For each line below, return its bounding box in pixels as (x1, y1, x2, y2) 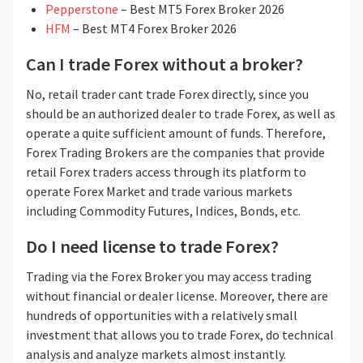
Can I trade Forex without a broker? (26, 53, 303, 76)
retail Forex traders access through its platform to (26, 164, 306, 181)
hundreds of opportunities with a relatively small (26, 307, 297, 324)
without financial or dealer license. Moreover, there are (26, 288, 328, 305)
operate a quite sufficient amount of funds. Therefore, (26, 125, 326, 142)
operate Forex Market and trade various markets (26, 183, 293, 200)
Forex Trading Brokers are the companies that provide (26, 144, 325, 161)
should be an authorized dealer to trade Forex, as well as (26, 105, 335, 122)
